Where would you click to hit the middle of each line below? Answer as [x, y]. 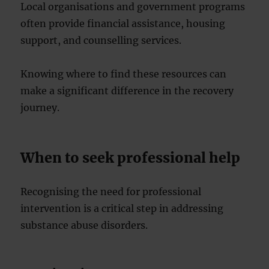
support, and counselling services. [101, 40]
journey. [40, 107]
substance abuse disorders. [84, 225]
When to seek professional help [131, 158]
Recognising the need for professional [111, 192]
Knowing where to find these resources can [124, 74]
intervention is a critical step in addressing [122, 208]
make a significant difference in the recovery [127, 91]
